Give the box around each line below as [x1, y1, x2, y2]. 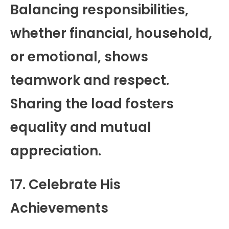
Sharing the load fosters [10, 94, 174, 113]
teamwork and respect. [10, 71, 169, 89]
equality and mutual [10, 118, 151, 136]
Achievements [10, 198, 108, 217]
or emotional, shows [10, 47, 148, 66]
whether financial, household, [10, 24, 212, 42]
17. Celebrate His [10, 175, 121, 194]
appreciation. [10, 141, 101, 160]
